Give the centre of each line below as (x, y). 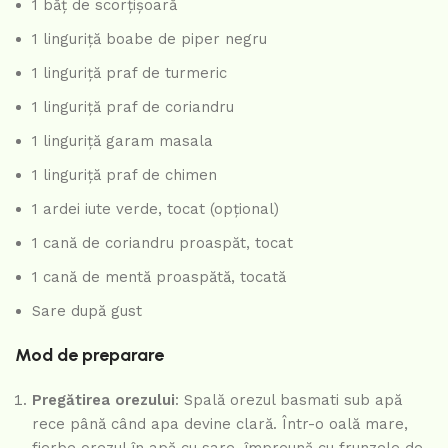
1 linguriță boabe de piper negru (149, 39)
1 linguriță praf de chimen (124, 175)
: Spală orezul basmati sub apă (288, 400)
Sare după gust (87, 311)
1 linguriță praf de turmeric (129, 73)
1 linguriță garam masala (122, 141)
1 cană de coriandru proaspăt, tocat (162, 243)
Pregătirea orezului (103, 400)
